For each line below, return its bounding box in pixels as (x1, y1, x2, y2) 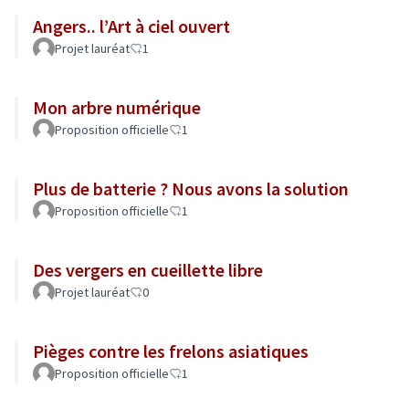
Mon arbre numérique (33, 96, 201, 119)
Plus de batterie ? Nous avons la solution (33, 177, 349, 200)
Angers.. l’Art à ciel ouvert (33, 15, 230, 37)
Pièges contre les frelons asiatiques (33, 340, 309, 362)
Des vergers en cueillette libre (33, 258, 263, 281)
